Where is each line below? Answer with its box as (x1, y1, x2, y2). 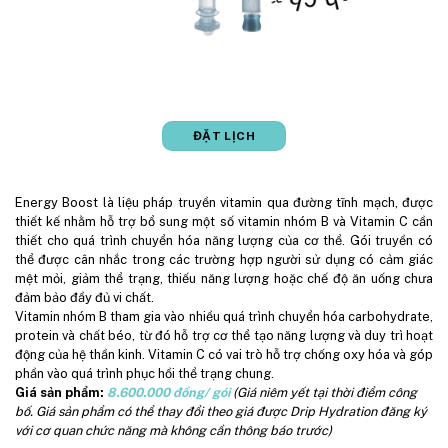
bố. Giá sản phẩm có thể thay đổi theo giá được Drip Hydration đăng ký (15, 404, 427, 419)
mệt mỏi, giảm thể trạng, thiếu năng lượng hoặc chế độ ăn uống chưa (15, 271, 433, 286)
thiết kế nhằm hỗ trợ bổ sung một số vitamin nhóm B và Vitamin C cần (15, 214, 433, 229)
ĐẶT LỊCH (193, 129, 255, 143)
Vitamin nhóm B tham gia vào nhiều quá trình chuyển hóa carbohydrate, (15, 309, 433, 324)
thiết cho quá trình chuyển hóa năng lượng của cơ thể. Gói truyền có (15, 233, 433, 248)
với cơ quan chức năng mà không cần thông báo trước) (15, 423, 332, 438)
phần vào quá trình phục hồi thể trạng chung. (15, 366, 274, 381)
